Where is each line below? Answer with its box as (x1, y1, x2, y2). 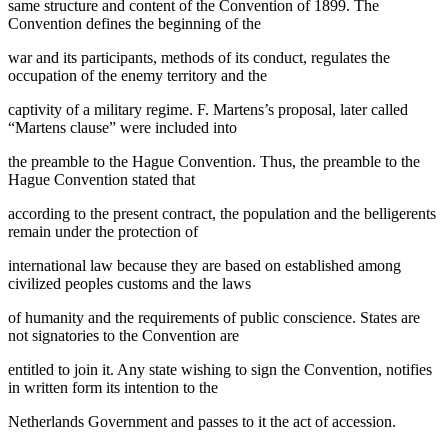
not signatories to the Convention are (8, 326, 239, 344)
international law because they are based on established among (8, 256, 401, 274)
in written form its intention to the (8, 378, 218, 396)
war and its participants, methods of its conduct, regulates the (8, 48, 390, 66)
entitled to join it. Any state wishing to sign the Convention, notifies (8, 360, 432, 378)
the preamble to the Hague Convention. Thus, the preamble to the (8, 152, 420, 170)
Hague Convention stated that (8, 170, 195, 188)
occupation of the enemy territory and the (8, 66, 267, 84)
